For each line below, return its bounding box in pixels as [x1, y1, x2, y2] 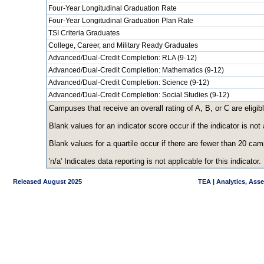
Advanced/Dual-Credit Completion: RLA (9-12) [48, 54, 197, 62]
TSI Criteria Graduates [48, 29, 120, 37]
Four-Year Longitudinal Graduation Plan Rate [48, 16, 193, 25]
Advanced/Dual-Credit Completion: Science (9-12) [48, 78, 209, 87]
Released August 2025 [4, 178, 82, 185]
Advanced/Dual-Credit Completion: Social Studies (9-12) [48, 91, 229, 99]
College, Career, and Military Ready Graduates [48, 41, 198, 49]
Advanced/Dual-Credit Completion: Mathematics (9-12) [48, 66, 224, 74]
